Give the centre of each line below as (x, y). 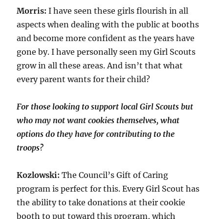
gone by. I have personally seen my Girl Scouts (106, 52)
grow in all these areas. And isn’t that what (100, 65)
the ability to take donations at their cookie (101, 202)
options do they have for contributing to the (96, 134)
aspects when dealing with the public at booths (108, 24)
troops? (30, 147)
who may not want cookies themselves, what (98, 120)
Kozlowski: (38, 175)
